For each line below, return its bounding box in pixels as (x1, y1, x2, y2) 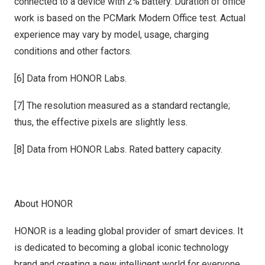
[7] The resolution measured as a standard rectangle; (14, 100, 230, 111)
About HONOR (14, 198, 73, 209)
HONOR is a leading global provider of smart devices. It (14, 225, 243, 237)
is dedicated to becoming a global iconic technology (14, 242, 229, 253)
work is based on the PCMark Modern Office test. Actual (14, 12, 245, 24)
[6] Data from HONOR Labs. (14, 73, 127, 84)
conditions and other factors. (14, 46, 132, 57)
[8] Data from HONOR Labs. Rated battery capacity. (14, 144, 222, 155)
